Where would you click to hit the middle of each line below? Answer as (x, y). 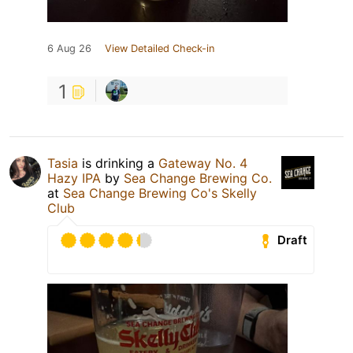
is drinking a (118, 163)
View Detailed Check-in (160, 48)
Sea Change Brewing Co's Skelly (160, 193)
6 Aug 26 (69, 48)
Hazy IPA (74, 178)
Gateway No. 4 (203, 163)
